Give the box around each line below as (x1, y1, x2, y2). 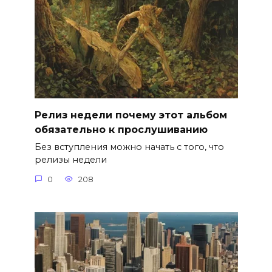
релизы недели (34, 154, 107, 166)
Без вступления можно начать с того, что (34, 141, 224, 153)
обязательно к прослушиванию (34, 123, 208, 135)
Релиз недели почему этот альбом (34, 109, 227, 121)
